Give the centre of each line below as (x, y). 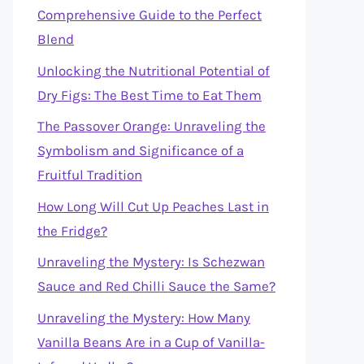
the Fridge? (72, 230)
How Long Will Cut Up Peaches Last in (153, 206)
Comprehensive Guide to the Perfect (149, 15)
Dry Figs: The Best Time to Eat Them (149, 95)
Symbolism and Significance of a (141, 150)
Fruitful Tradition (90, 175)
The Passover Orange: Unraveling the (152, 126)
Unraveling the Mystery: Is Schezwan (151, 262)
